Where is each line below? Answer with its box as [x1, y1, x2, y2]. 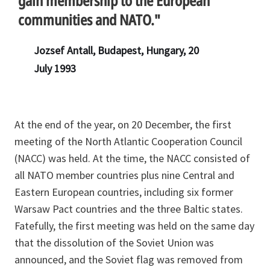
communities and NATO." [18, 9, 160, 30]
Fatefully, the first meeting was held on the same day [14, 218, 254, 233]
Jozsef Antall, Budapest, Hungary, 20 [34, 43, 199, 57]
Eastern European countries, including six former [14, 184, 233, 199]
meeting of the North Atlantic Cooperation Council [14, 134, 242, 148]
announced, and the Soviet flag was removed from [14, 252, 243, 266]
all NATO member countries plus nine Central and [14, 168, 234, 182]
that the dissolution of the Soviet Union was [14, 235, 214, 250]
